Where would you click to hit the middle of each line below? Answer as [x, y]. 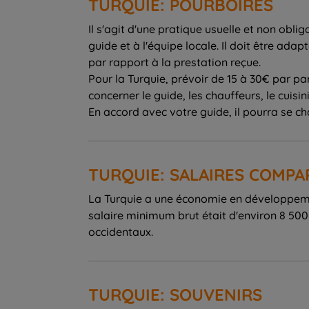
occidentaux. [121, 231]
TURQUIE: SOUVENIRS [175, 294]
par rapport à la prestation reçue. [175, 62]
